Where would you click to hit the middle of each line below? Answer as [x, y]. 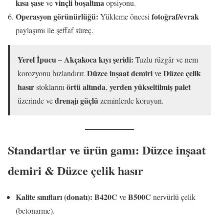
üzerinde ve [36, 100]
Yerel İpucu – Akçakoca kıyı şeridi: [76, 59]
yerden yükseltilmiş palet [150, 87]
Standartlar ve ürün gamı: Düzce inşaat [107, 150]
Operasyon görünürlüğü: [57, 16]
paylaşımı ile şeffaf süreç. [55, 30]
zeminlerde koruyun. [131, 100]
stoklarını [50, 87]
